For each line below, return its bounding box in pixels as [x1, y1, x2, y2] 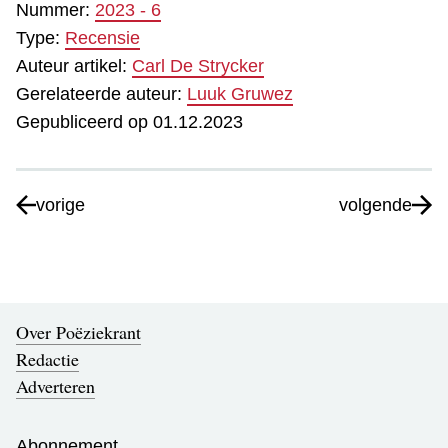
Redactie [16, 347, 79, 372]
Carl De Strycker [132, 56, 264, 77]
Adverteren [16, 374, 95, 399]
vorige [36, 194, 85, 215]
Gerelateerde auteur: [16, 84, 187, 105]
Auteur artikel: [16, 56, 132, 77]
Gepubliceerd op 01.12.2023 [16, 112, 243, 133]
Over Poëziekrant [16, 320, 141, 345]
